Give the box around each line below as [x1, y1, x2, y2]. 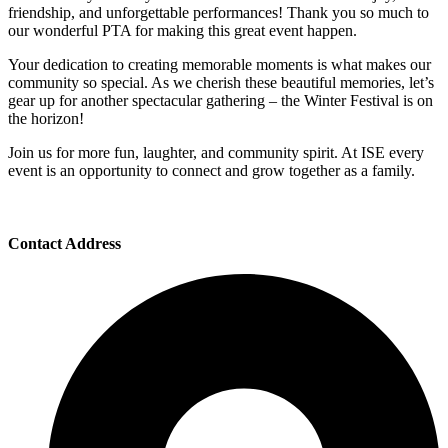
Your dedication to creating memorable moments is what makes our [8, 55, 431, 73]
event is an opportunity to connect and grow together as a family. [8, 161, 415, 179]
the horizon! [8, 109, 84, 127]
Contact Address [8, 235, 121, 253]
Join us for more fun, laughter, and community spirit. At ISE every [8, 143, 424, 161]
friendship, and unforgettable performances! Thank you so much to [8, 3, 429, 21]
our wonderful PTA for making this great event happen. [8, 21, 357, 39]
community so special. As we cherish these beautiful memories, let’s [8, 73, 434, 91]
